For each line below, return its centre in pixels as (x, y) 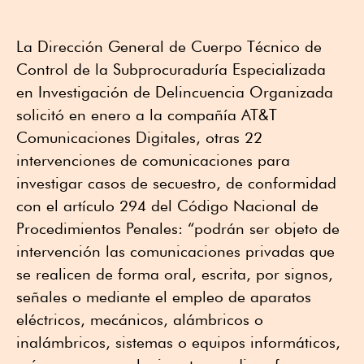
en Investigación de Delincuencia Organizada (175, 91)
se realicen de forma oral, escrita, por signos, (175, 273)
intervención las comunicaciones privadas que (175, 251)
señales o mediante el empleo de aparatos (164, 296)
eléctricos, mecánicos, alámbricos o (140, 319)
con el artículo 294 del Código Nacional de (167, 205)
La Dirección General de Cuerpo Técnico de (169, 46)
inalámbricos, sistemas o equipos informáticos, (178, 342)
